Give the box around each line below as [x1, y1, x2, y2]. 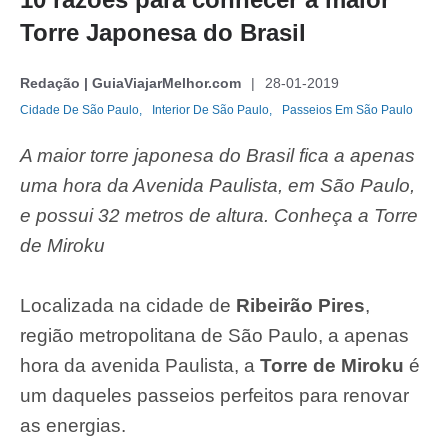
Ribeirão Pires [236, 295, 365, 317]
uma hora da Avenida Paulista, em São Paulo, [20, 175, 415, 197]
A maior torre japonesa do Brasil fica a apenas [20, 145, 415, 167]
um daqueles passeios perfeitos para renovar [20, 385, 409, 407]
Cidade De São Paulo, [20, 103, 142, 118]
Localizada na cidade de [20, 295, 236, 317]
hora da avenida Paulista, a [20, 355, 260, 377]
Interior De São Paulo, [152, 103, 272, 118]
